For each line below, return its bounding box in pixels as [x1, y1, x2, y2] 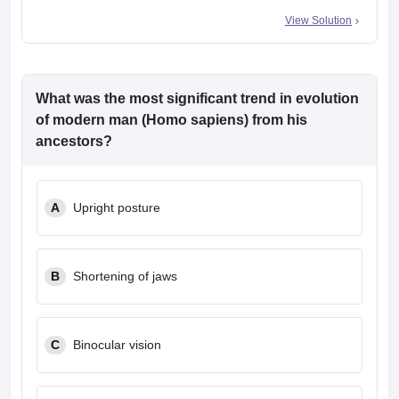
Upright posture [73, 200, 160, 215]
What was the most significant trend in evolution [36, 91, 359, 106]
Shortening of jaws [73, 269, 177, 283]
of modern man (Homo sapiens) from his [36, 112, 307, 127]
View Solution [285, 14, 352, 27]
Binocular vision [73, 338, 161, 352]
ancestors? [36, 134, 112, 149]
